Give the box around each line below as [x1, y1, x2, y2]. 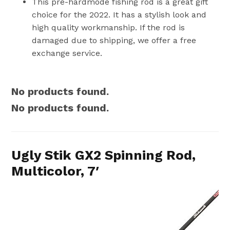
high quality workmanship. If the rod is [32, 22, 185, 32]
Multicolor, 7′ [11, 163, 100, 179]
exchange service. [32, 48, 103, 58]
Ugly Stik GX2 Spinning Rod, [11, 147, 196, 163]
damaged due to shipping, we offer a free [32, 35, 197, 45]
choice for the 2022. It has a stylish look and [32, 9, 207, 20]
